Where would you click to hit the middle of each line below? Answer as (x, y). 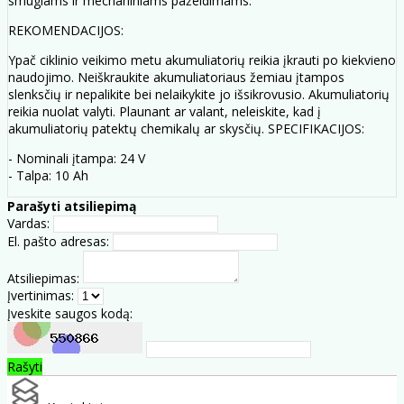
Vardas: (28, 223)
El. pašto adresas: (58, 241)
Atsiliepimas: (43, 278)
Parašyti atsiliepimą (72, 206)
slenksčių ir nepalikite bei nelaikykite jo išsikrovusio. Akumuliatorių (199, 94)
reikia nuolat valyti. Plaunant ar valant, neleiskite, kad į (165, 111)
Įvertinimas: (41, 295)
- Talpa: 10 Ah (48, 175)
